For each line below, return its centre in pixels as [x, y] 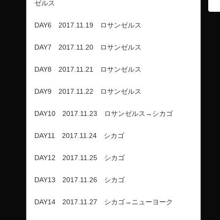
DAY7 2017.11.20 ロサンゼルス [88, 47]
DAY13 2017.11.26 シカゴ [80, 180]
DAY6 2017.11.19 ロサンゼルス [88, 25]
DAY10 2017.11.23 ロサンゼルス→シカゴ [104, 114]
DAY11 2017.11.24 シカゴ [79, 136]
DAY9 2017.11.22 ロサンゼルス [88, 92]
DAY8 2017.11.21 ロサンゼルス [88, 69]
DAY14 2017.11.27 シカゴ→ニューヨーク [104, 202]
